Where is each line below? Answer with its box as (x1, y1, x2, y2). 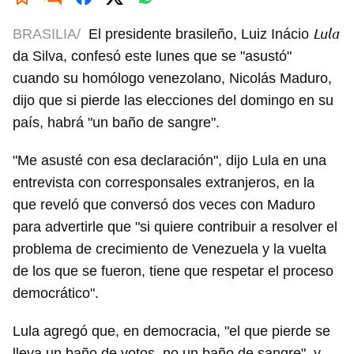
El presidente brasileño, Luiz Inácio (88, 26, 313, 43)
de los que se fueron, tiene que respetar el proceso (13, 263, 333, 280)
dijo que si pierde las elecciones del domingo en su (13, 92, 333, 109)
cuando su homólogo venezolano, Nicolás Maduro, (13, 70, 332, 87)
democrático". (13, 285, 99, 302)
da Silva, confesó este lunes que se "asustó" (13, 48, 292, 65)
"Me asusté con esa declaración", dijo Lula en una (13, 153, 326, 169)
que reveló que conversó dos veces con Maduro (13, 197, 315, 213)
